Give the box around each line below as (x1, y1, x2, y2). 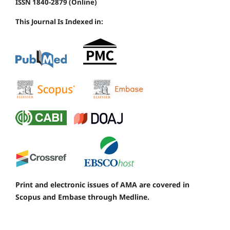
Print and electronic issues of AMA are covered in (15, 179, 189, 189)
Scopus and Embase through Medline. (15, 191, 149, 202)
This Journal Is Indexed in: (15, 16, 103, 26)
